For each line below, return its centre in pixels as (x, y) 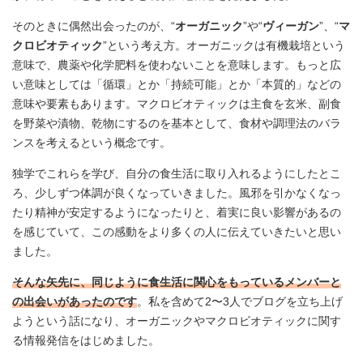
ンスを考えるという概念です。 (92, 142)
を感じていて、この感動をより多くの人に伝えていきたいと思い (177, 231)
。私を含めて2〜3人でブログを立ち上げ (240, 301)
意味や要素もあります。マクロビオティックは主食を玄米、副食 (177, 103)
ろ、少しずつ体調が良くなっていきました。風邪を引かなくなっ (177, 192)
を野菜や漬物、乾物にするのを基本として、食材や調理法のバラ (177, 123)
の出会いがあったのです (75, 301)
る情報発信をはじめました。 (86, 340)
